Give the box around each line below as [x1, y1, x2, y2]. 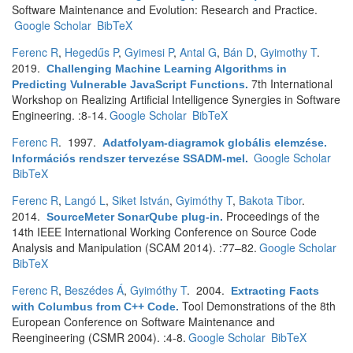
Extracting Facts [231, 284, 319, 297]
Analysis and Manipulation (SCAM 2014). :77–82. [12, 240, 257, 255]
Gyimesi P [124, 44, 173, 60]
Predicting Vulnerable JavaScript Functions [12, 78, 245, 91]
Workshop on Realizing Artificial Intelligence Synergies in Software [12, 91, 340, 107]
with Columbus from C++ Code [12, 300, 176, 313]
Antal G [180, 44, 217, 60]
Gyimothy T [260, 44, 317, 60]
